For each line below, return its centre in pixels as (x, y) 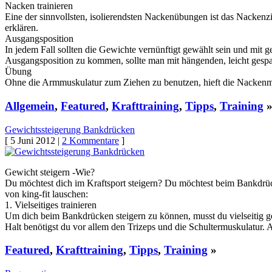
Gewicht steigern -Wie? (50, 172)
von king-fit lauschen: (46, 194)
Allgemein (30, 106)
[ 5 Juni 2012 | (33, 140)
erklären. (22, 28)
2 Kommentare (90, 140)
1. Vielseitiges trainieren (51, 205)
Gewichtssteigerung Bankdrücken (70, 129)
